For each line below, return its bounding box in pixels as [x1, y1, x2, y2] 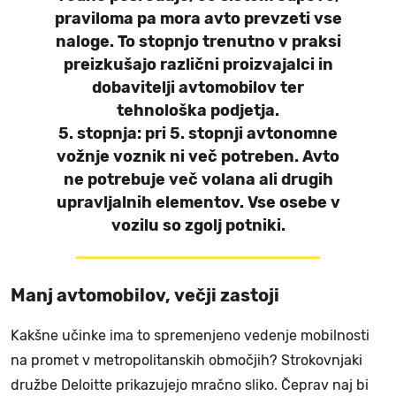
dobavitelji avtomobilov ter [92, 78, 304, 98]
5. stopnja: [58, 124, 145, 144]
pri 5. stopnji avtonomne [145, 124, 338, 144]
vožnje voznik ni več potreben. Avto [57, 147, 339, 167]
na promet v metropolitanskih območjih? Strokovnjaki [11, 352, 362, 369]
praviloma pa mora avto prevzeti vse [54, 9, 342, 29]
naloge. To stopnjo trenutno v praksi [55, 32, 341, 52]
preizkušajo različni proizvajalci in [63, 55, 333, 75]
